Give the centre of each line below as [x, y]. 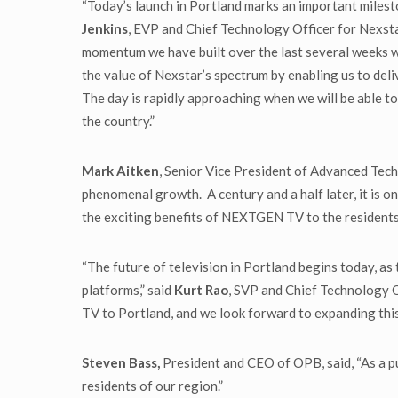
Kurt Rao [201, 290]
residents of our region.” [152, 386]
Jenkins [105, 29]
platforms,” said [128, 290]
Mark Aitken [120, 171]
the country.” [118, 121]
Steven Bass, [122, 363]
